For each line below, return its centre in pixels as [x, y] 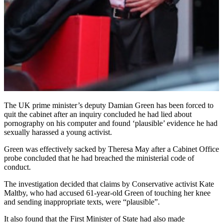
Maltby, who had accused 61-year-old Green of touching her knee [107, 193]
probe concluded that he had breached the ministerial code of [99, 158]
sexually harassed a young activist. [58, 132]
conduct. [17, 167]
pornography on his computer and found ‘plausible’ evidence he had [111, 123]
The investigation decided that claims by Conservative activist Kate [109, 184]
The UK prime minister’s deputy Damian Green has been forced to [109, 105]
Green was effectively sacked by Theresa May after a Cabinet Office [111, 149]
